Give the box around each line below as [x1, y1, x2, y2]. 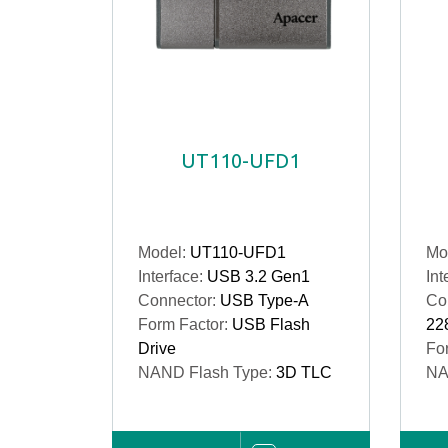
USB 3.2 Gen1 [207, 268, 310, 285]
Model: [138, 244, 190, 261]
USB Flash [232, 316, 310, 333]
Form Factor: [138, 316, 232, 333]
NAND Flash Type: [138, 364, 276, 381]
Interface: [138, 268, 207, 285]
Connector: [138, 292, 220, 309]
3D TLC [276, 364, 332, 381]
